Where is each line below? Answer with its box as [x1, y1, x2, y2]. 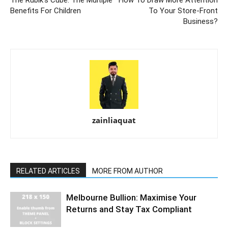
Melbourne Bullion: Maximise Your [66, 192, 196, 203]
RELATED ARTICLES [16, 166, 80, 175]
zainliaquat [92, 115, 136, 125]
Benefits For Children [10, 6, 81, 15]
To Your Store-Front [149, 6, 218, 15]
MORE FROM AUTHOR [92, 166, 163, 175]
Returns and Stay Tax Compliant [66, 204, 192, 214]
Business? [183, 16, 218, 26]
